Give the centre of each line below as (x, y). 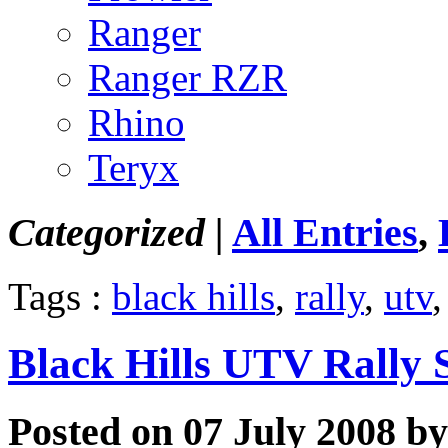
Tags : (60, 297)
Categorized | (116, 232)
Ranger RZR (187, 77)
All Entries (325, 232)
